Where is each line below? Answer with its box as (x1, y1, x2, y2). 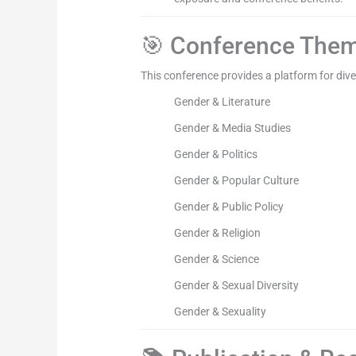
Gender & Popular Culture (174, 174, 300, 188)
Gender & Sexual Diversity (174, 279, 300, 292)
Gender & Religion (174, 226, 261, 240)
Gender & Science (174, 253, 260, 266)
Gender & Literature (174, 95, 271, 109)
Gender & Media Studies (174, 122, 292, 135)
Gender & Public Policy (174, 200, 284, 214)
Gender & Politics (174, 148, 258, 161)
